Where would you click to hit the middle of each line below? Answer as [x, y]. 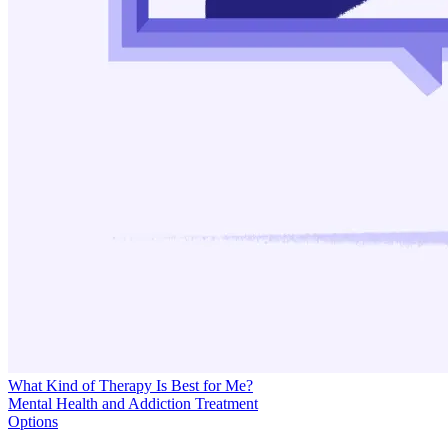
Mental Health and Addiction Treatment [133, 403]
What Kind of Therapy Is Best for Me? [130, 385]
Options [33, 421]
